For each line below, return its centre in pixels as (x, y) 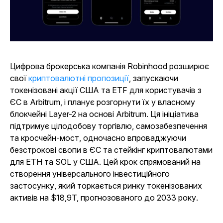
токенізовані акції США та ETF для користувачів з (106, 90)
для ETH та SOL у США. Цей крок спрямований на (105, 162)
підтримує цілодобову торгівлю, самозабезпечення (109, 126)
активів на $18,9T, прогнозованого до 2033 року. (104, 198)
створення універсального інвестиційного (90, 174)
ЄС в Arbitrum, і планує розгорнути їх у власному (103, 102)
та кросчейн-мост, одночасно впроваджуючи (98, 138)
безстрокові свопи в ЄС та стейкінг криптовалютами (111, 150)
